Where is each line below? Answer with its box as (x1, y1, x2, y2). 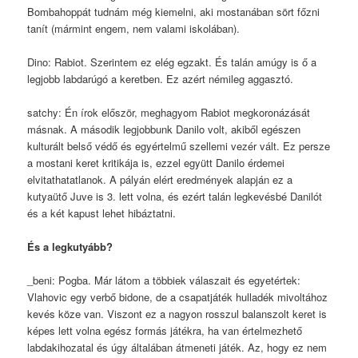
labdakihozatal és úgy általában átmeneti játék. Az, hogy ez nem (27, 340, 328, 356)
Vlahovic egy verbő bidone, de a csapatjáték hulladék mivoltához (27, 289, 328, 305)
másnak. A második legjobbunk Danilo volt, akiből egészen (27, 121, 301, 137)
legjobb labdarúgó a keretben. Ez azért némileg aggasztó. (27, 71, 294, 86)
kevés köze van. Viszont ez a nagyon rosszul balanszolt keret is (27, 306, 328, 322)
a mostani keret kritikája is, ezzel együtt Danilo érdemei (27, 155, 285, 171)
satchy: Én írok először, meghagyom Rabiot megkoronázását (27, 105, 311, 121)
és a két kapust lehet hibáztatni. (27, 205, 177, 221)
